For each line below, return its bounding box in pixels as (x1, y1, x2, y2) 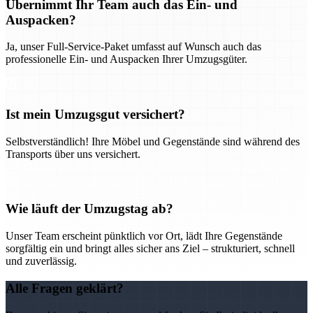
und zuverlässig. (6, 255, 77, 268)
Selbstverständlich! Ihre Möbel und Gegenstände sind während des (6, 135, 300, 147)
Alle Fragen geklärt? (6, 280, 124, 296)
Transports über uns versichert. (6, 147, 140, 160)
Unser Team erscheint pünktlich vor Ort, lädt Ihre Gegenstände (6, 230, 282, 242)
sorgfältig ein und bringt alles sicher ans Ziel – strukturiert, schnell (6, 242, 295, 255)
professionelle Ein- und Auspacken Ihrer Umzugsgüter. (6, 53, 247, 66)
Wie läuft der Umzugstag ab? (6, 201, 173, 217)
